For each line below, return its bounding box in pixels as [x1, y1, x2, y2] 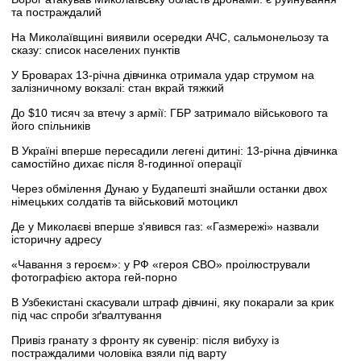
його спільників [11, 119, 90, 133]
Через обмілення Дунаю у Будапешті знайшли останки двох [11, 182, 327, 196]
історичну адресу [11, 233, 102, 247]
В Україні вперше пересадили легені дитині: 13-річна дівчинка [11, 144, 338, 158]
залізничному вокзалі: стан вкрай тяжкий [11, 81, 224, 95]
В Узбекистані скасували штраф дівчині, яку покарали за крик [11, 296, 334, 309]
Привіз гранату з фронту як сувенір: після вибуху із [11, 334, 279, 347]
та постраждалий [11, 6, 102, 19]
